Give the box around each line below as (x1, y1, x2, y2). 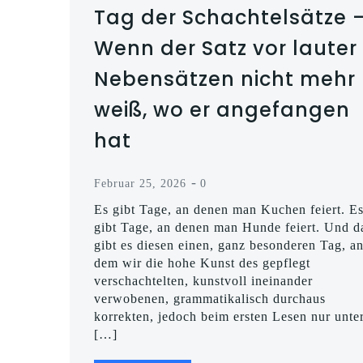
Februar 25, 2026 (94, 177, 186, 190)
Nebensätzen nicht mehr (94, 66, 356, 92)
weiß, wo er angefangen (94, 96, 350, 123)
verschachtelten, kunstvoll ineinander (94, 274, 313, 288)
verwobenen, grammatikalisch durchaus (94, 292, 326, 305)
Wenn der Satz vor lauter (94, 35, 357, 62)
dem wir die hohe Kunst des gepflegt (94, 256, 310, 270)
